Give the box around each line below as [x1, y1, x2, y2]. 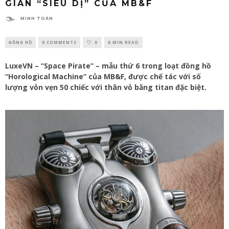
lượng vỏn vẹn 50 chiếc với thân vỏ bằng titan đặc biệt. [5, 82, 207, 92]
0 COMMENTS [42, 39, 77, 45]
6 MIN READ [108, 39, 139, 45]
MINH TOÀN [20, 16, 53, 21]
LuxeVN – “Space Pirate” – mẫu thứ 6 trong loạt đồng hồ [5, 60, 211, 71]
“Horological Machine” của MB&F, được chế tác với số [5, 71, 201, 81]
